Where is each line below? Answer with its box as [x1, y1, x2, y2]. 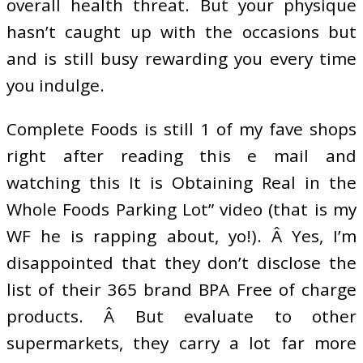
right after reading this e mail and [6, 143, 357, 167]
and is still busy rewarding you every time [6, 46, 357, 70]
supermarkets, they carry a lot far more [6, 331, 357, 354]
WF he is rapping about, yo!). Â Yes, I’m [6, 224, 357, 247]
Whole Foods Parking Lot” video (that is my [6, 197, 357, 220]
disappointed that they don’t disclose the [6, 250, 357, 274]
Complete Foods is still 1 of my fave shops [6, 117, 357, 140]
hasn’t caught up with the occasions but [6, 19, 357, 43]
